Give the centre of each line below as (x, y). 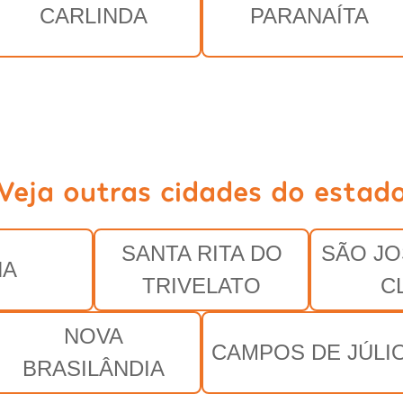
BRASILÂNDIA (94, 368)
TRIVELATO (201, 285)
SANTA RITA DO (201, 253)
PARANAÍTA (309, 15)
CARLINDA (94, 15)
